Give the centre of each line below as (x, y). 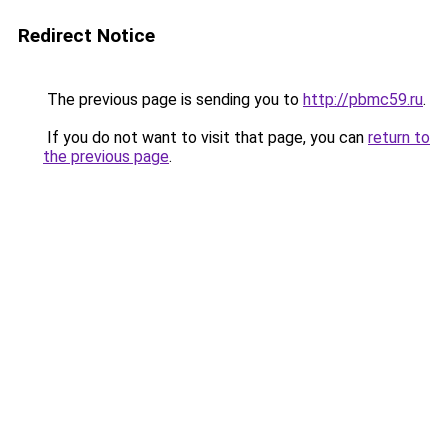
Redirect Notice (86, 35)
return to (399, 137)
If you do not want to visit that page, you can (205, 137)
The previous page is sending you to (173, 99)
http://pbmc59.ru (363, 99)
